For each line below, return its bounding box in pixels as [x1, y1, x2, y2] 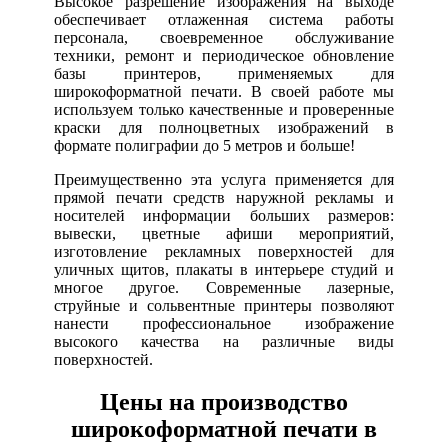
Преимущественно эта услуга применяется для [54, 170, 394, 188]
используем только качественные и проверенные [54, 100, 394, 118]
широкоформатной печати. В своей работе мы [54, 82, 394, 100]
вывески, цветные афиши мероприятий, [54, 224, 394, 242]
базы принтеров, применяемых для [54, 64, 394, 82]
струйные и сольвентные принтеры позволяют [54, 296, 394, 314]
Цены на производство [100, 388, 348, 415]
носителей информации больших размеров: [54, 206, 394, 224]
